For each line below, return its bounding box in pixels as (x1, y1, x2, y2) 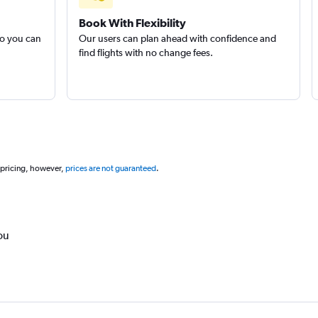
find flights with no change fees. (78, 47, 213, 58)
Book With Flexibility (78, 16, 186, 29)
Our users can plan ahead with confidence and (78, 33, 276, 44)
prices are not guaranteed (65, 163, 156, 173)
